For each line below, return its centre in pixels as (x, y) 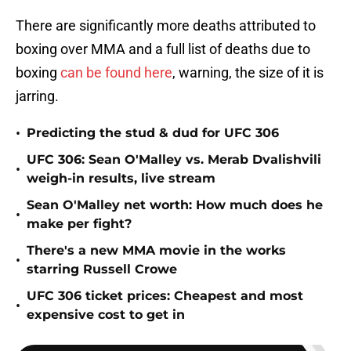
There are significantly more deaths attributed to (166, 26)
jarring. (37, 96)
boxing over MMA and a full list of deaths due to (163, 49)
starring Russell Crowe (102, 270)
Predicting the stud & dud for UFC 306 (153, 133)
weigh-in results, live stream (121, 179)
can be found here (116, 73)
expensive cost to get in (106, 315)
